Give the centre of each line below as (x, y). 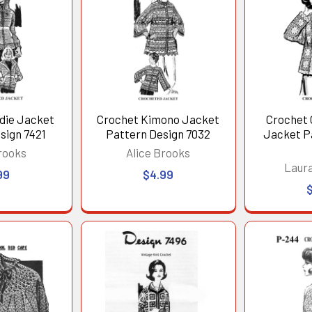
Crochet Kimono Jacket (158, 119)
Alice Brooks (158, 153)
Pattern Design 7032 (158, 134)
